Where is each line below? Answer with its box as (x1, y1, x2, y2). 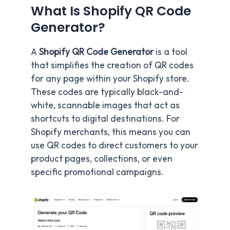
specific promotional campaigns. (31, 166, 164, 178)
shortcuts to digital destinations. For (31, 112, 180, 124)
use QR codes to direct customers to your (31, 139, 198, 151)
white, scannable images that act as (31, 99, 180, 111)
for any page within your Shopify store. (31, 72, 189, 84)
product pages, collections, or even (31, 152, 172, 164)
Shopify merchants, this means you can (31, 126, 190, 138)
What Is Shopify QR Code (31, 2, 191, 21)
